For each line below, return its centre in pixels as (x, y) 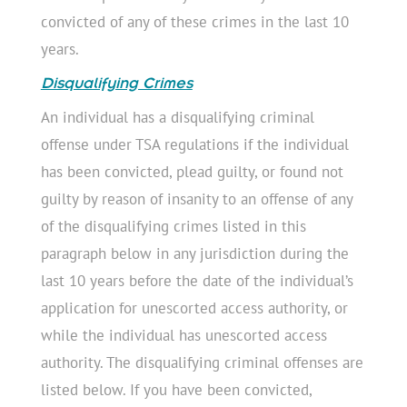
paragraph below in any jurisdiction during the (194, 253)
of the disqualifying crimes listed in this (173, 226)
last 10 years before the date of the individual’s (197, 280)
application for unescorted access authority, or (194, 308)
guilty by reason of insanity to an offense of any (196, 199)
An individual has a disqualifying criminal (177, 117)
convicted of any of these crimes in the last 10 (194, 21)
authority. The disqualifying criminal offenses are (202, 362)
